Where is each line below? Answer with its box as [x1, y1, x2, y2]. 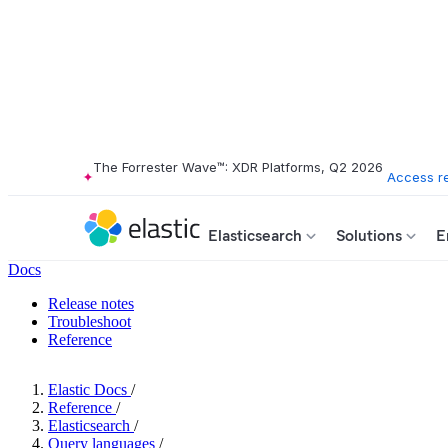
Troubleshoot [48, 313, 131, 330]
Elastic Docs [48, 381, 127, 398]
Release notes [48, 295, 134, 312]
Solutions [336, 226, 402, 245]
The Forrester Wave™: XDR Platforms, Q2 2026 [93, 159, 383, 175]
